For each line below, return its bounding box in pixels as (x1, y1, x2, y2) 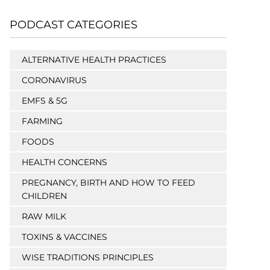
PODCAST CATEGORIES (10, 18, 137, 32)
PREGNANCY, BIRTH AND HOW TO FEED (22, 177, 195, 189)
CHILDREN (22, 190, 67, 202)
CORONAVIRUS (22, 75, 87, 86)
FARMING (22, 116, 63, 127)
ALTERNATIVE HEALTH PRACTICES (22, 54, 166, 66)
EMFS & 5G (22, 95, 67, 107)
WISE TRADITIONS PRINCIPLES (22, 252, 154, 263)
